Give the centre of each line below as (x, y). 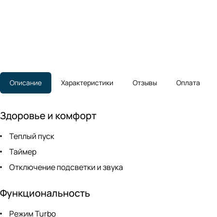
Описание (26, 83)
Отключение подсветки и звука (65, 167)
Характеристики (87, 83)
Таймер (22, 152)
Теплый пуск (31, 136)
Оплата (188, 83)
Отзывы (145, 83)
